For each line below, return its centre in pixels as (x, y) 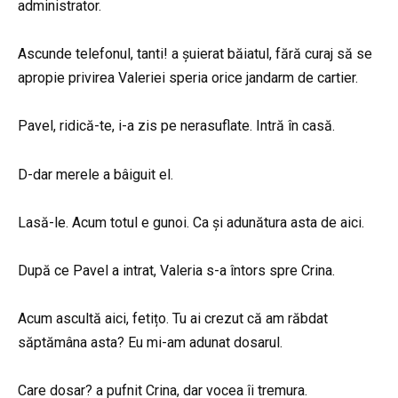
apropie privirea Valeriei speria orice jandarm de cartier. (188, 78)
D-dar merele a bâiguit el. (96, 174)
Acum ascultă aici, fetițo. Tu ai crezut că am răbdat (173, 319)
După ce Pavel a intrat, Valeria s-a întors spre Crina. (176, 271)
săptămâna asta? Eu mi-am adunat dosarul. (150, 343)
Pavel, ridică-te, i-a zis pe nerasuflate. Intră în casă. (176, 126)
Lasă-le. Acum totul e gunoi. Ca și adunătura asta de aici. (191, 222)
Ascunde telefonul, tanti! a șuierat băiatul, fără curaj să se (195, 54)
